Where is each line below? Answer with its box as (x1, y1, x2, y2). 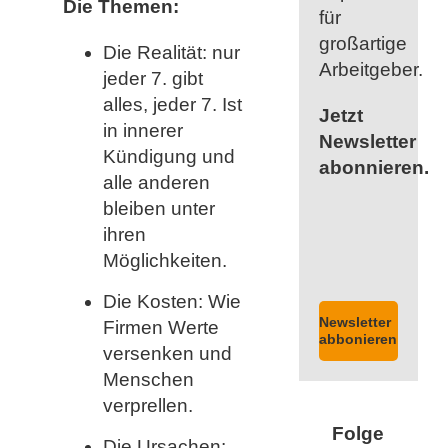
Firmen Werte (102, 316, 219, 338)
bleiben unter (102, 197, 215, 219)
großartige (318, 33, 407, 55)
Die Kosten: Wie (102, 290, 241, 312)
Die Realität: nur (102, 41, 240, 63)
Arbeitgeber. (318, 59, 423, 81)
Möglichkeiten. (102, 249, 227, 271)
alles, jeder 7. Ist (102, 93, 242, 115)
